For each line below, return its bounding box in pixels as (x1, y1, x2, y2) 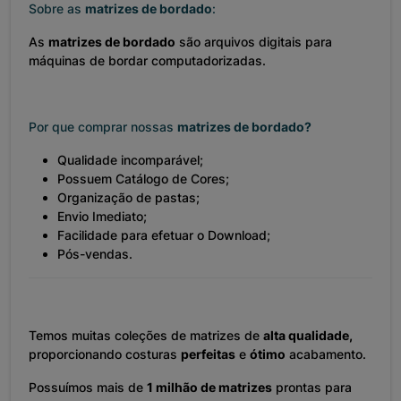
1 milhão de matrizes (147, 380, 272, 396)
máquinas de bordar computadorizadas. (29, 53, 266, 69)
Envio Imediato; (57, 209, 147, 225)
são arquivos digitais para (175, 34, 332, 50)
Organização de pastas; (57, 190, 200, 206)
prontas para (272, 380, 352, 396)
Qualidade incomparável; (57, 152, 203, 168)
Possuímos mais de (29, 380, 147, 396)
